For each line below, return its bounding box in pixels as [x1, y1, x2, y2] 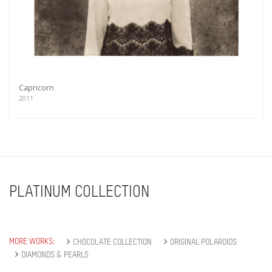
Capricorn [19, 83, 54, 93]
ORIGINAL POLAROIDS [170, 238, 237, 247]
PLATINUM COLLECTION [9, 185, 149, 201]
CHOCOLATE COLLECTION [73, 238, 152, 247]
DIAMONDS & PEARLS [21, 251, 89, 260]
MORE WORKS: [9, 237, 55, 246]
